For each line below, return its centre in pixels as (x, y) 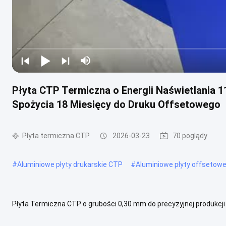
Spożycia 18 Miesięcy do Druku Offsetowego (116, 104)
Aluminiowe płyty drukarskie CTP (70, 164)
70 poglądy (190, 136)
